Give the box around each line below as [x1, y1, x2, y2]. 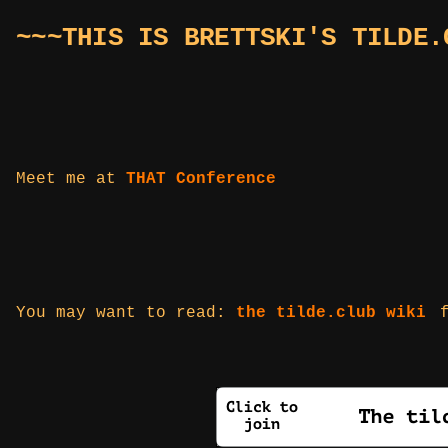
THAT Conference [126, 170, 276, 189]
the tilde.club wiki [236, 304, 426, 323]
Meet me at [16, 170, 126, 189]
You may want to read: [16, 304, 236, 323]
